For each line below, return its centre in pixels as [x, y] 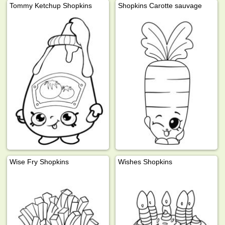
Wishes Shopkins [145, 162]
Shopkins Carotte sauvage [160, 5]
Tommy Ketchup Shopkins [51, 5]
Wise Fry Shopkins [39, 162]
